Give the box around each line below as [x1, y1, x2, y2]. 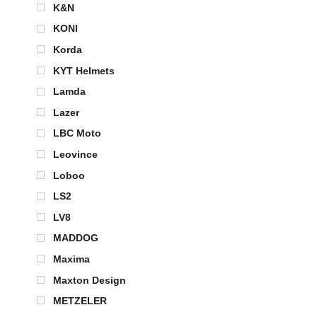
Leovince [53, 149, 98, 161]
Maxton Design [53, 274, 126, 286]
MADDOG [53, 232, 98, 244]
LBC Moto [53, 127, 101, 139]
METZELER [53, 295, 107, 307]
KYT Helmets [53, 64, 115, 76]
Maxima [53, 253, 90, 265]
